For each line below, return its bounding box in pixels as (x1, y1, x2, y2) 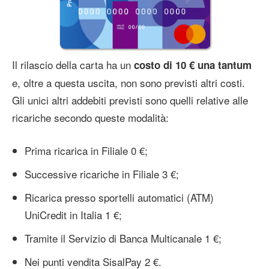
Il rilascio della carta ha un (12, 57, 134, 73)
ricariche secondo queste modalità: (12, 110, 169, 125)
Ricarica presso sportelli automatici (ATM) (25, 190, 214, 205)
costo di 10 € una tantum (134, 58, 252, 73)
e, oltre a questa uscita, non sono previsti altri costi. (12, 75, 245, 91)
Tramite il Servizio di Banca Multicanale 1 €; (25, 231, 222, 246)
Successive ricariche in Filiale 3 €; (25, 166, 179, 182)
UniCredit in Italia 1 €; (25, 207, 122, 223)
